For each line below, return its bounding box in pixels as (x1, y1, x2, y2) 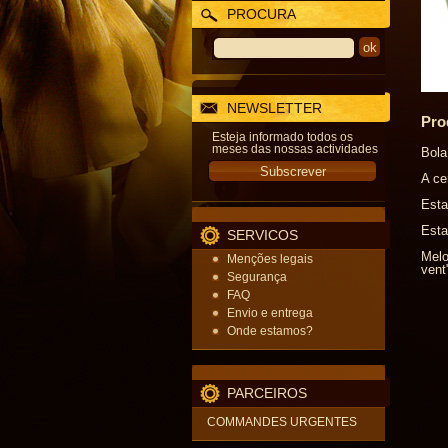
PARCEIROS (227, 385, 307, 401)
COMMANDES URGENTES (207, 415, 357, 429)
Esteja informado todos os (212, 130, 353, 144)
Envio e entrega (227, 306, 313, 320)
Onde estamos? (227, 324, 313, 338)
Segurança (227, 270, 287, 284)
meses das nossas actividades (212, 142, 378, 156)
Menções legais (227, 252, 313, 266)
